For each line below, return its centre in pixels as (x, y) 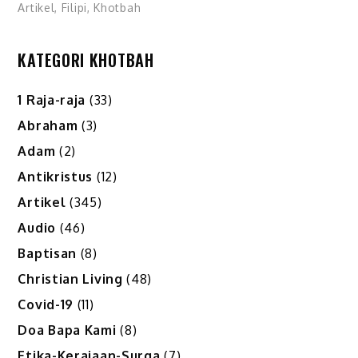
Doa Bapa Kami (67, 330)
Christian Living (70, 278)
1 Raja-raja (52, 99)
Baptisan (48, 253)
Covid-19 (46, 304)
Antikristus (56, 176)
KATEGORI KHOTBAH (86, 60)
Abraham (48, 125)
